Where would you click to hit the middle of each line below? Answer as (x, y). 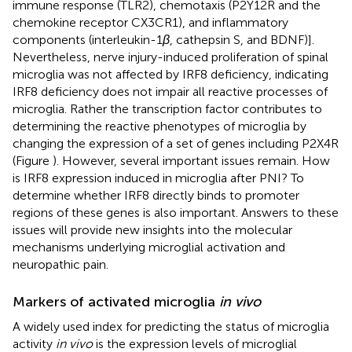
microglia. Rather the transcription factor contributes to (167, 108)
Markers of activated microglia (116, 301)
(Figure (33, 160)
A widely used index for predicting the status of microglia (171, 326)
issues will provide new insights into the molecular (152, 229)
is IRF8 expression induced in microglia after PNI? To (158, 178)
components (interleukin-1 (88, 39)
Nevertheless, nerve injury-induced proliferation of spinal (170, 57)
